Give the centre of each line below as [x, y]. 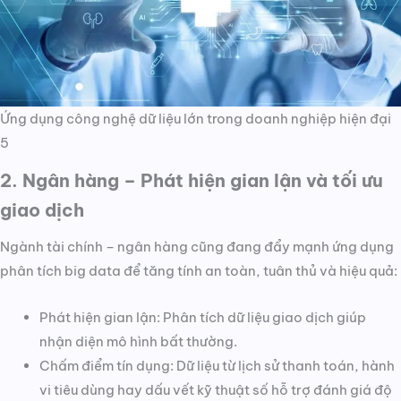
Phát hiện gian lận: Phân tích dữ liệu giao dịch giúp [202, 318]
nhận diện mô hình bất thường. [138, 342]
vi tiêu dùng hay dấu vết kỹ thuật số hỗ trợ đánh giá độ [215, 390]
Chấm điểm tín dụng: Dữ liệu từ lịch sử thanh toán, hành [217, 366]
